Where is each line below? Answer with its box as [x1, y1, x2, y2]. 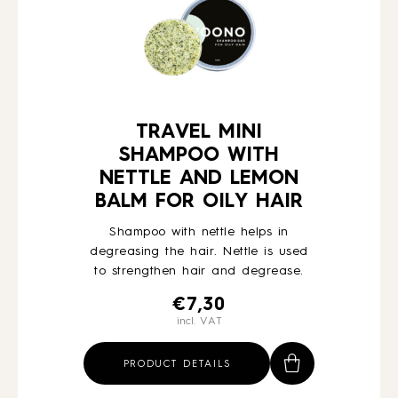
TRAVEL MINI [136, 123, 262, 142]
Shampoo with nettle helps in [109, 226, 289, 238]
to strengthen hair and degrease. [94, 265, 304, 277]
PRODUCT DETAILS [123, 360, 231, 370]
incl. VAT [176, 316, 222, 327]
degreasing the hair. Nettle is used [90, 245, 308, 258]
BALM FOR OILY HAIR [95, 192, 303, 211]
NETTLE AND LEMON [99, 169, 298, 188]
